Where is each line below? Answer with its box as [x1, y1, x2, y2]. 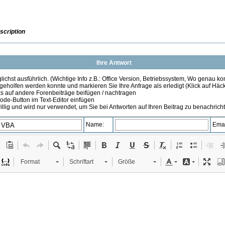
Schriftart [69, 158, 93, 165]
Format [21, 158, 40, 165]
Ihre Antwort [96, 59, 132, 66]
